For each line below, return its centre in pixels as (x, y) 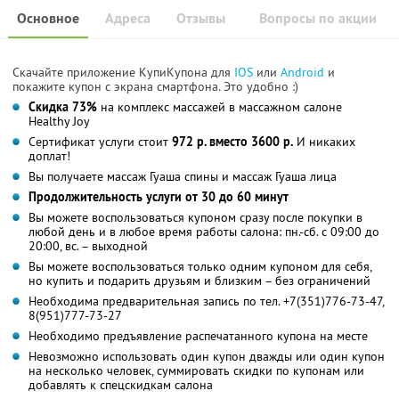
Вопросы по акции (318, 18)
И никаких (324, 141)
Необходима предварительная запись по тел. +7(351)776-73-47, (207, 301)
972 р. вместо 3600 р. (231, 141)
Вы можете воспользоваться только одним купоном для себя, (200, 266)
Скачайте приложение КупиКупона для (123, 72)
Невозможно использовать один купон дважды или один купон (207, 356)
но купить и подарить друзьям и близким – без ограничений (199, 280)
